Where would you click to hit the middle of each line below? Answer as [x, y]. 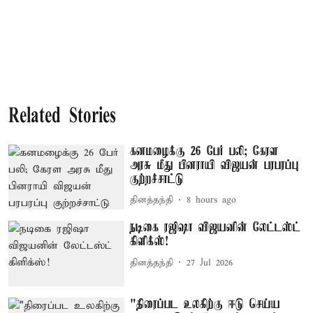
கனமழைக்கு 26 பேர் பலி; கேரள [205, 151]
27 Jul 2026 [210, 263]
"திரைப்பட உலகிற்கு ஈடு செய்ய [205, 304]
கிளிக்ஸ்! [150, 242]
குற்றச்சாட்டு [157, 179]
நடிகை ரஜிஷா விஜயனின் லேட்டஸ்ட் [216, 228]
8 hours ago [212, 200]
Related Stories [62, 117]
